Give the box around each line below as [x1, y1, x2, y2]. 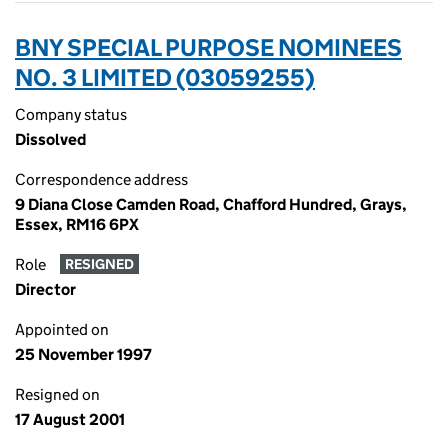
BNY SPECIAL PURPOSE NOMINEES [15, 33, 402, 62]
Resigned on [15, 385, 100, 404]
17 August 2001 [15, 410, 125, 429]
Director [15, 280, 76, 299]
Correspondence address [15, 170, 188, 189]
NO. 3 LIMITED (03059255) [15, 63, 315, 92]
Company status [15, 105, 127, 124]
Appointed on [15, 320, 109, 339]
